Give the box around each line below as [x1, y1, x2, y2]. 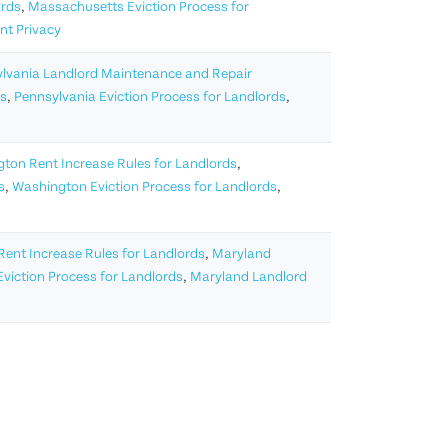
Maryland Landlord [190, 270, 307, 286]
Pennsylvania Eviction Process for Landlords [14, 90, 286, 106]
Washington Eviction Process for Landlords [12, 180, 277, 196]
